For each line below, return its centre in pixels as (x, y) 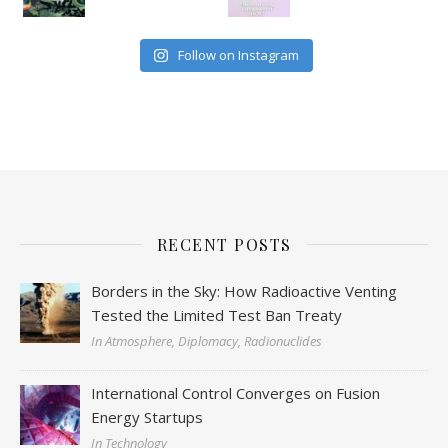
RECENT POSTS (224, 244)
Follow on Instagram (238, 55)
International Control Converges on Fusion (236, 392)
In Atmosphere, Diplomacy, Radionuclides (207, 340)
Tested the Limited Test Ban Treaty (217, 314)
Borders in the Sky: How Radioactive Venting (244, 290)
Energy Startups (147, 416)
